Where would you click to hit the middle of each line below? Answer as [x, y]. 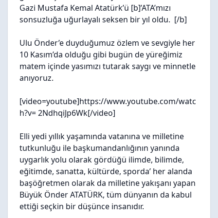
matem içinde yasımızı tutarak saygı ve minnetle [108, 66]
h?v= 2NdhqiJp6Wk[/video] [67, 113]
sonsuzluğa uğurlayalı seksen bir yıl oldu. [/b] [103, 19]
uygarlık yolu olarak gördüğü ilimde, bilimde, [102, 160]
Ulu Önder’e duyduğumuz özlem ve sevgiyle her [107, 43]
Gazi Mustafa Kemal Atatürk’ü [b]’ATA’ [88, 8]
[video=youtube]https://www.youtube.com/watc [108, 101]
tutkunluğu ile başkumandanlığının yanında [100, 148]
